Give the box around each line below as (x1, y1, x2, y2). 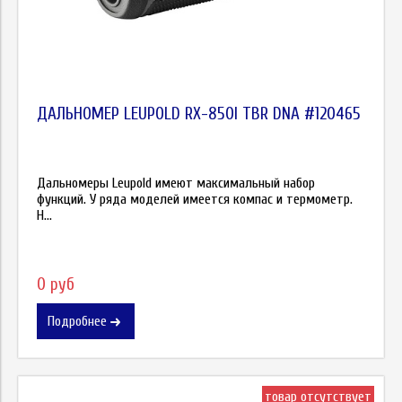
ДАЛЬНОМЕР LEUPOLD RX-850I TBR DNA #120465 (37, 103, 361, 124)
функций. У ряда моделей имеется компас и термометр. (37, 190, 353, 207)
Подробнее (48, 312, 107, 329)
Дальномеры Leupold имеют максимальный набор (37, 174, 315, 191)
